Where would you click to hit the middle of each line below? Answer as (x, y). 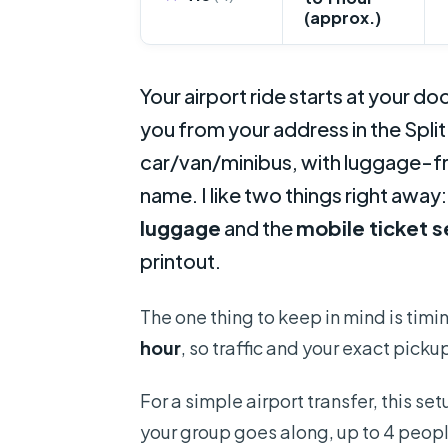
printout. (180, 261)
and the (258, 228)
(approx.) (343, 17)
